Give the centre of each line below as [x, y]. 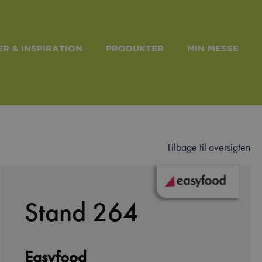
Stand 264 [81, 212]
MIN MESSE [213, 48]
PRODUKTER [135, 48]
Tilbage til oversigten [208, 147]
